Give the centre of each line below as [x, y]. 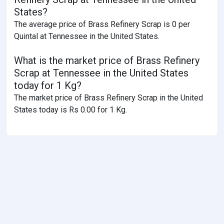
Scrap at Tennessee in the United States [101, 73]
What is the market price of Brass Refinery [107, 61]
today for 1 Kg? [48, 86]
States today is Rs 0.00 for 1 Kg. [70, 110]
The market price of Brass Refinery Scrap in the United [108, 98]
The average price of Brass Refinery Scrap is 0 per [102, 24]
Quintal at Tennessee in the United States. [87, 36]
